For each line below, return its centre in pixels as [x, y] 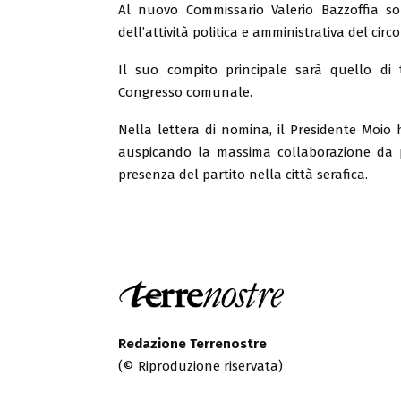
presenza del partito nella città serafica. [243, 174]
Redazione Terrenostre [192, 343]
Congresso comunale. [185, 92]
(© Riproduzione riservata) [200, 366]
